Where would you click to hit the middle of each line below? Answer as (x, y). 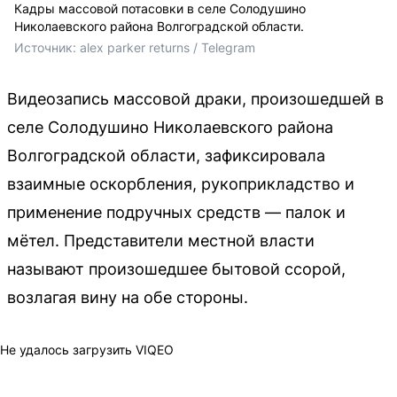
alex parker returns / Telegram (167, 47)
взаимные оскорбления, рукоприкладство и (181, 183)
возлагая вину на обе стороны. (128, 297)
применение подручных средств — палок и (176, 212)
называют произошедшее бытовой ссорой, (176, 269)
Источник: (47, 47)
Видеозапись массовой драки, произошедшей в (195, 98)
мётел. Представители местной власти (161, 240)
